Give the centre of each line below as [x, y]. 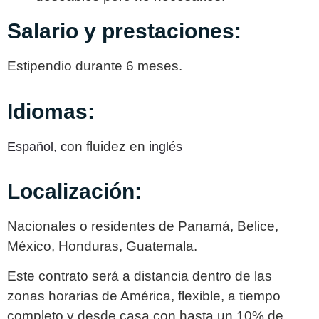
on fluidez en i [109, 146]
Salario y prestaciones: [124, 31]
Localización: [74, 191]
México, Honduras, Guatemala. [102, 246]
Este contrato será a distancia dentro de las [140, 276]
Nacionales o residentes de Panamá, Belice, [143, 226]
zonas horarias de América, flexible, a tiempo [144, 296]
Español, [32, 146]
